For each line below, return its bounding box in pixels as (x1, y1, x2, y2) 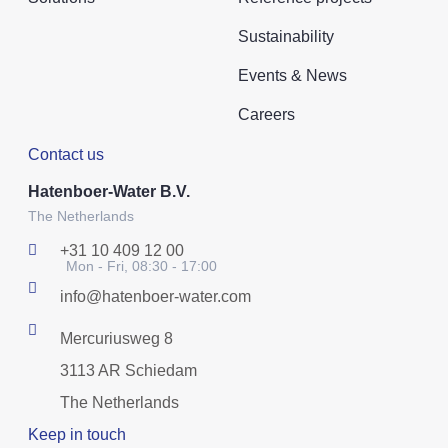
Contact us (28, 145, 104, 163)
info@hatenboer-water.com (59, 287, 251, 305)
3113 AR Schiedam (59, 361, 197, 379)
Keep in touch (28, 425, 126, 443)
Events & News (238, 66, 347, 84)
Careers (238, 105, 295, 123)
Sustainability (238, 27, 334, 45)
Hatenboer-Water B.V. (28, 182, 190, 200)
